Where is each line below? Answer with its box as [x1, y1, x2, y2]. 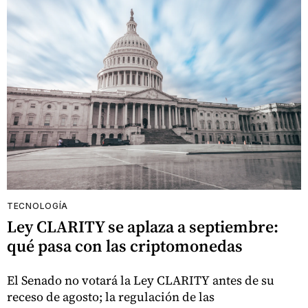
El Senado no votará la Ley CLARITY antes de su [7, 271, 274, 289]
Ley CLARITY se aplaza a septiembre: [7, 214, 278, 238]
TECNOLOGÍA [7, 200, 68, 211]
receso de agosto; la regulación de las [7, 287, 214, 305]
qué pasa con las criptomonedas [7, 234, 243, 257]
